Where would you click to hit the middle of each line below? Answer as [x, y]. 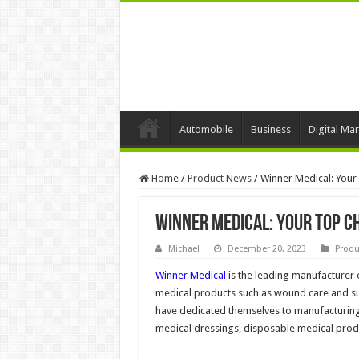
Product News [219, 178]
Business [270, 129]
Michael [184, 248]
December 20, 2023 [266, 248]
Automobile [206, 129]
